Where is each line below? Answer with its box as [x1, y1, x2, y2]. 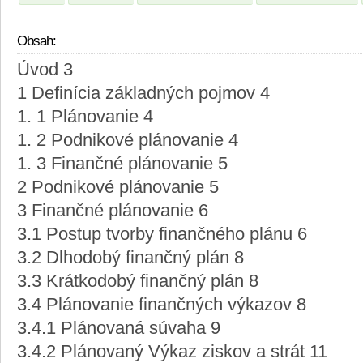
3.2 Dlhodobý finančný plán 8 [17, 248, 244, 268]
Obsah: [17, 33, 56, 49]
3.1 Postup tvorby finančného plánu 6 [17, 224, 307, 245]
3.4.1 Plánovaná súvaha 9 [17, 318, 220, 339]
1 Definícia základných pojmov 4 [17, 83, 270, 104]
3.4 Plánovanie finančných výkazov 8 [17, 295, 306, 315]
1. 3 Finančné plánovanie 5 [17, 154, 228, 174]
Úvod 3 [17, 60, 73, 80]
